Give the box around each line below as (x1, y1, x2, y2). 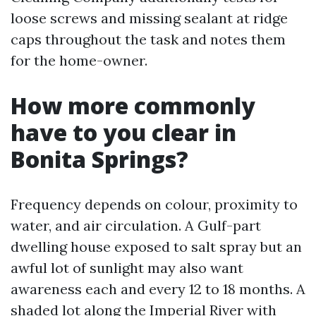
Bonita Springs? (11, 144, 188, 174)
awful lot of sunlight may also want (11, 259, 243, 276)
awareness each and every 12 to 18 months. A (11, 280, 305, 298)
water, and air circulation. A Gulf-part (11, 217, 261, 234)
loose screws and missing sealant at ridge (11, 9, 288, 27)
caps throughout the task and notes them (11, 30, 286, 48)
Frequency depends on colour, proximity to (11, 195, 298, 213)
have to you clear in (11, 117, 236, 147)
